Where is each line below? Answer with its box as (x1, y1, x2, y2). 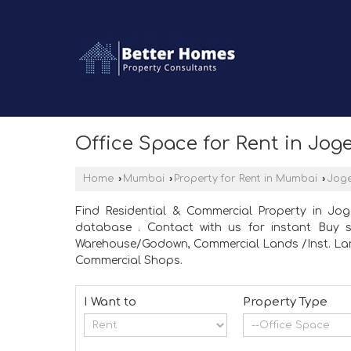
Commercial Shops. (75, 255, 183, 266)
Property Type (243, 295, 328, 309)
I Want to (84, 295, 136, 309)
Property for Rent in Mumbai (174, 173, 317, 184)
